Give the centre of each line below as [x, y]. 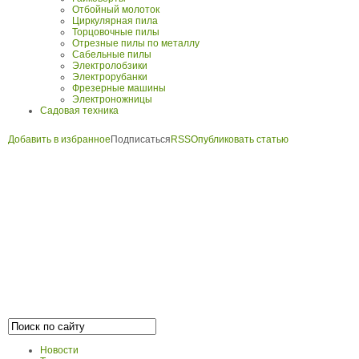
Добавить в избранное [59, 140]
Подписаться [141, 140]
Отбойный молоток [116, 10]
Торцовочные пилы [116, 32]
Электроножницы [112, 100]
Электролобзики [110, 66]
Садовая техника [79, 111]
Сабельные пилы [112, 55]
